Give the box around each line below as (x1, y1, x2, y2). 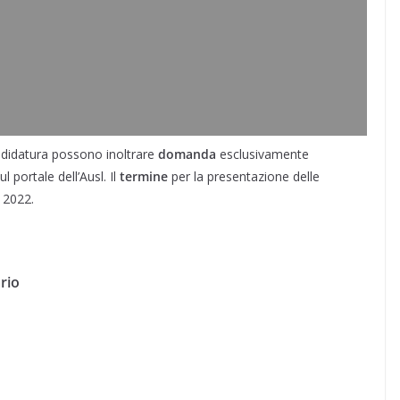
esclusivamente (220, 145, 309, 162)
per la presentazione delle (171, 167, 320, 185)
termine (120, 167, 171, 185)
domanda (158, 145, 220, 162)
